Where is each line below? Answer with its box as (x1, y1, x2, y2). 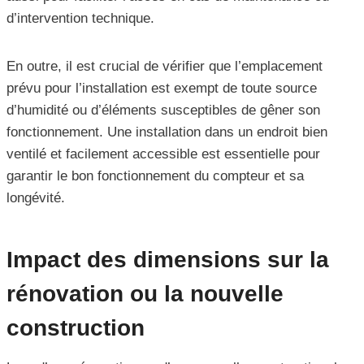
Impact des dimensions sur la (6, 247, 329, 273)
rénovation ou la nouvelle (6, 281, 284, 307)
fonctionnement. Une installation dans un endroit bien (6, 124, 327, 141)
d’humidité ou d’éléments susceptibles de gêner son (6, 102, 320, 119)
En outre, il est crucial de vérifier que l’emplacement (6, 58, 323, 75)
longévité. (6, 190, 65, 206)
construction (6, 315, 145, 341)
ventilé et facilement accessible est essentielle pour (6, 146, 320, 162)
